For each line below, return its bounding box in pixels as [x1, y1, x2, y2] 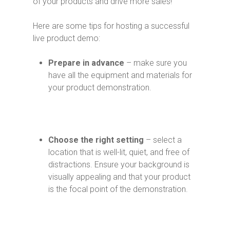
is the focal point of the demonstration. [48, 184, 188, 194]
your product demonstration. [48, 83, 154, 92]
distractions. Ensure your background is [48, 160, 189, 169]
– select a [144, 135, 182, 145]
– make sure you [124, 58, 187, 68]
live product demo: [33, 33, 100, 43]
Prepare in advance [48, 58, 124, 68]
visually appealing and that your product [48, 172, 190, 182]
